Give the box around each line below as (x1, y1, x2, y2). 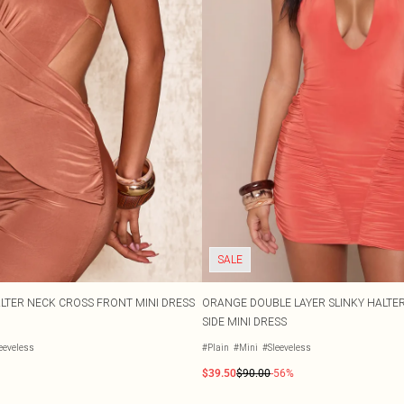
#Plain (202, 342, 229, 353)
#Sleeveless (262, 342, 311, 353)
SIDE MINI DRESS (202, 315, 287, 328)
